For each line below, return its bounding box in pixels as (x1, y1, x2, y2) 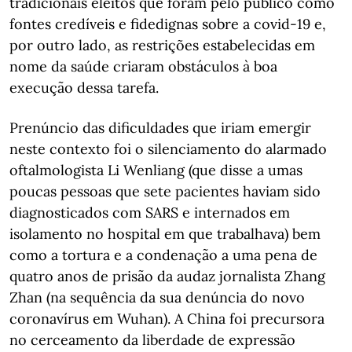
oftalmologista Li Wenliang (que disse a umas (9, 161, 302, 179)
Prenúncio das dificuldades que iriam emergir (9, 119, 311, 137)
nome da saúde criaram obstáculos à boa (9, 57, 277, 75)
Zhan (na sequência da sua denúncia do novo (9, 288, 305, 306)
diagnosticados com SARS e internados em (9, 203, 290, 222)
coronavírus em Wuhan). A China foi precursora (9, 310, 324, 328)
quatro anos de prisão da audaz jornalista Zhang (9, 267, 325, 285)
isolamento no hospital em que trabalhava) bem (9, 225, 321, 243)
